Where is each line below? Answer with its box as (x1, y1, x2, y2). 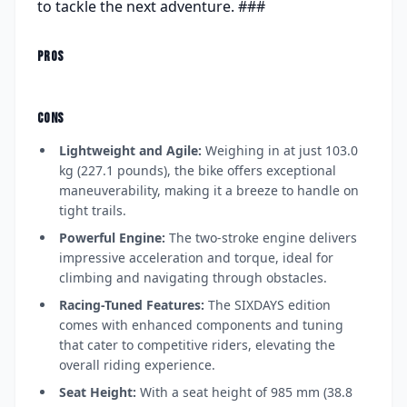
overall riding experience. (59, 355, 215, 373)
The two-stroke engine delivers (165, 228, 357, 246)
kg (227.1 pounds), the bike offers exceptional (59, 161, 336, 179)
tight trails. (59, 201, 126, 219)
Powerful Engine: (59, 228, 165, 246)
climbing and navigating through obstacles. (59, 268, 327, 286)
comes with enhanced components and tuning (59, 315, 343, 333)
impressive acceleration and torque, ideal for (59, 248, 333, 266)
